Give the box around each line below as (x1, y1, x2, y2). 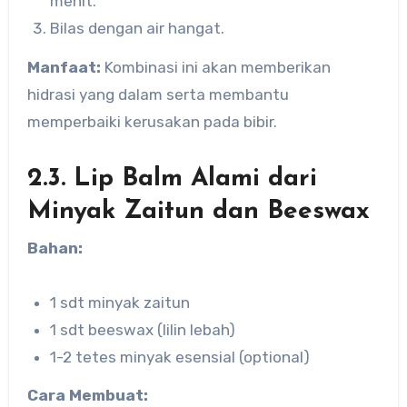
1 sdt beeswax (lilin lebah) (50, 320, 236, 339)
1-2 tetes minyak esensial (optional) (50, 347, 311, 366)
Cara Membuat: (26, 386, 148, 405)
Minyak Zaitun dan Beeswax (26, 199, 370, 225)
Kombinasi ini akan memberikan (100, 58, 331, 77)
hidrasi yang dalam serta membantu (26, 85, 289, 104)
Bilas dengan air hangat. (50, 19, 225, 38)
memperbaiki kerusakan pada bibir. (26, 113, 277, 132)
